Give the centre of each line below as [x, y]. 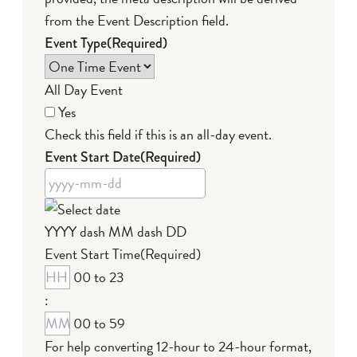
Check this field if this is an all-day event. [158, 134]
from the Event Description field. [137, 20]
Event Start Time [92, 253]
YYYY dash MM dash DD [116, 231]
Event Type [76, 43]
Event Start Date [92, 157]
